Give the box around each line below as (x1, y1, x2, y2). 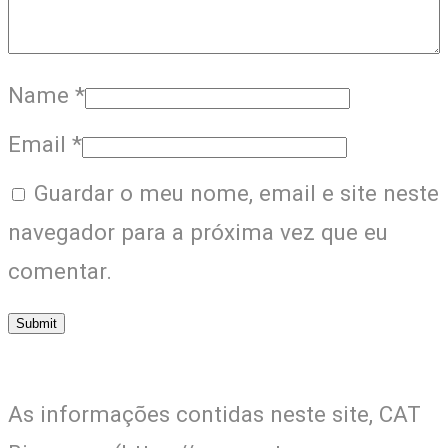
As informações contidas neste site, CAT (8, 401, 421, 428)
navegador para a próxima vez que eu (8, 219, 388, 246)
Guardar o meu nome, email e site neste (34, 180, 439, 207)
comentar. (8, 258, 112, 285)
